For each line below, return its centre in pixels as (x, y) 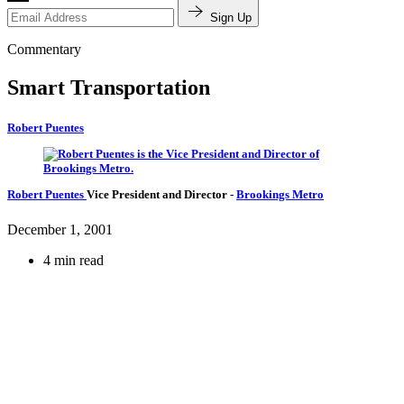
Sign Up (231, 18)
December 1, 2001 (60, 230)
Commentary (44, 50)
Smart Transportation (109, 88)
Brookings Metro (280, 195)
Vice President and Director (158, 195)
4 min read (73, 261)
